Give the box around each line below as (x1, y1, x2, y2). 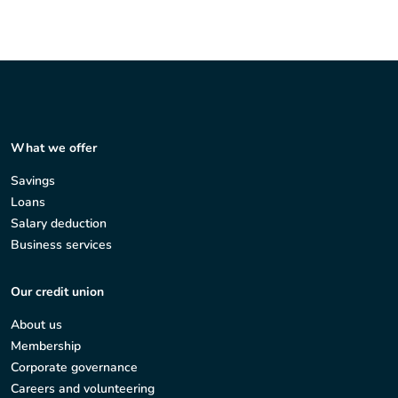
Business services (11, 236, 112, 254)
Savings (11, 172, 55, 190)
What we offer (11, 139, 97, 157)
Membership (11, 338, 81, 355)
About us (11, 316, 62, 334)
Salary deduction (11, 215, 107, 233)
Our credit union (11, 283, 104, 301)
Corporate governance (11, 359, 138, 377)
